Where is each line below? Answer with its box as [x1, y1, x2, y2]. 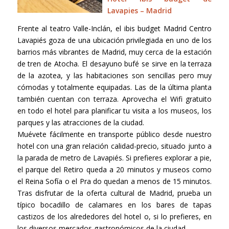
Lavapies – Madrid [107, 6, 172, 16]
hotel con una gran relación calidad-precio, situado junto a [17, 141, 212, 151]
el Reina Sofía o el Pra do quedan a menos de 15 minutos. [17, 176, 212, 187]
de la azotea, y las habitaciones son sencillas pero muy [17, 71, 212, 81]
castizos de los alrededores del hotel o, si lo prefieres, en [17, 212, 212, 222]
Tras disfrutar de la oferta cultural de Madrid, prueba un [17, 188, 212, 198]
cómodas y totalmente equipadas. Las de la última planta [17, 82, 212, 93]
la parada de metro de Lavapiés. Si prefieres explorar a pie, [17, 153, 212, 163]
